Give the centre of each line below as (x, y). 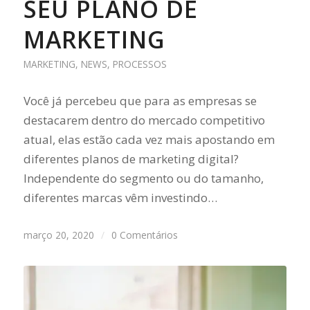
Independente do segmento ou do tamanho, (143, 179)
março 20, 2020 (58, 235)
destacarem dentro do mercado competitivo (144, 120)
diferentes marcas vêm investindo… (120, 198)
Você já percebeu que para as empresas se (140, 101)
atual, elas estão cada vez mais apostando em (149, 140)
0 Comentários (144, 235)
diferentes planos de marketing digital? (131, 159)
